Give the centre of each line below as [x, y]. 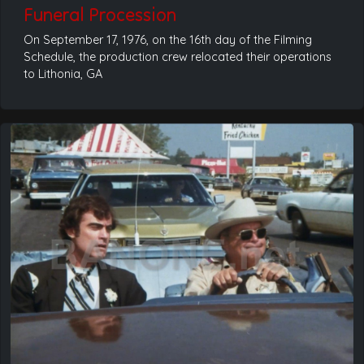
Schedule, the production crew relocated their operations [178, 57]
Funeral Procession [100, 15]
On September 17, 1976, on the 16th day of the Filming [168, 40]
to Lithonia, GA [63, 74]
